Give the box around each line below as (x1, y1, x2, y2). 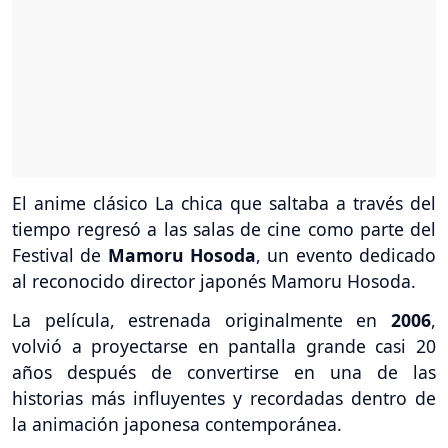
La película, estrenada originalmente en (12, 308, 391, 333)
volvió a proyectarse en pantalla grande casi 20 (12, 334, 436, 359)
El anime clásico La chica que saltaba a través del (12, 191, 436, 216)
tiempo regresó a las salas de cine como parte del (12, 217, 436, 242)
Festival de (12, 243, 108, 268)
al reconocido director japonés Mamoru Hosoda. (12, 269, 416, 294)
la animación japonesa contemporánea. (12, 412, 342, 437)
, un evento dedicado (256, 243, 437, 268)
